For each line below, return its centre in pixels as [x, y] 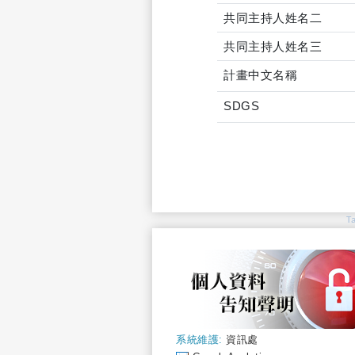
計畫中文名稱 [260, 75]
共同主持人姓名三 [273, 46]
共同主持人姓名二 [273, 18]
